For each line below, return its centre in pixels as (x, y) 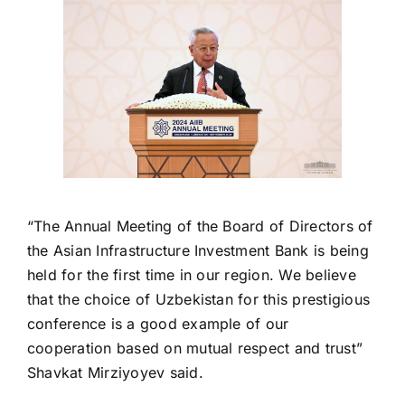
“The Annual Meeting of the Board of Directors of (200, 226)
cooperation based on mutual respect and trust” (195, 348)
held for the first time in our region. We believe (191, 275)
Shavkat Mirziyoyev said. (115, 373)
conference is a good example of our (158, 324)
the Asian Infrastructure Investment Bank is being (198, 251)
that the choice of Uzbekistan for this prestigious (198, 300)
